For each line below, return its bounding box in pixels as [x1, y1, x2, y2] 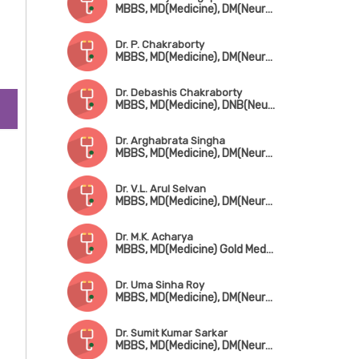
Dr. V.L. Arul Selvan [115, 183, 206, 195]
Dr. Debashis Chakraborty [115, 87, 242, 99]
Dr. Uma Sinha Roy [115, 279, 204, 291]
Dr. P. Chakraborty [115, 38, 204, 50]
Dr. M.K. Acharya [115, 231, 193, 243]
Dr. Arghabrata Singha [115, 135, 225, 147]
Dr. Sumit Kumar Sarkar [115, 327, 228, 339]
